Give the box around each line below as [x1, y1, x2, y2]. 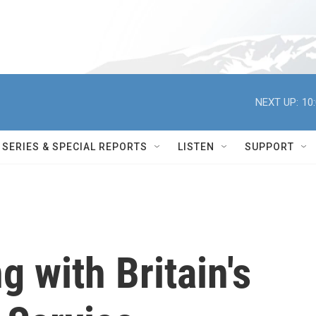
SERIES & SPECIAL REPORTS [2, 141, 147, 152]
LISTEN [178, 141, 214, 152]
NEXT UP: [255, 95, 298, 109]
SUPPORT [245, 141, 294, 152]
